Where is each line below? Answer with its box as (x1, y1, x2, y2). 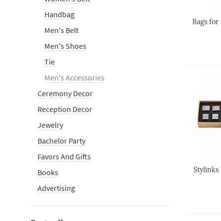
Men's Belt (44, 25, 78, 35)
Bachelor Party (37, 136, 85, 146)
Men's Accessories (44, 73, 105, 82)
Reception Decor (37, 104, 92, 114)
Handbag (44, 9, 74, 19)
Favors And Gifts (37, 151, 91, 161)
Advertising (37, 183, 75, 193)
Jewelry (37, 120, 63, 130)
